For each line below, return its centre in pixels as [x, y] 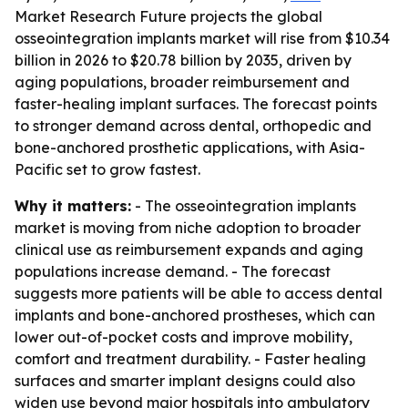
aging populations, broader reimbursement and [182, 82]
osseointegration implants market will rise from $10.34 [202, 38]
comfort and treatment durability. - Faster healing [190, 359]
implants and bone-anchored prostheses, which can [195, 315]
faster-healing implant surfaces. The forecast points [196, 104]
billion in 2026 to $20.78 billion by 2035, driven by [183, 60]
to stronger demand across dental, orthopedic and [193, 126]
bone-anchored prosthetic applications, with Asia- [190, 148]
